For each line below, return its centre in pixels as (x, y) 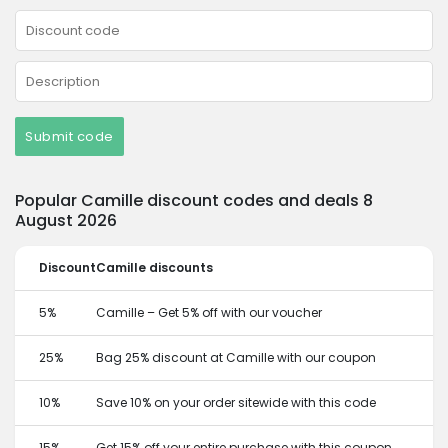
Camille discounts (154, 267)
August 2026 (66, 220)
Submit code (69, 136)
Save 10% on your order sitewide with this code (236, 402)
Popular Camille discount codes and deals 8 (194, 200)
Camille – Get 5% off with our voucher (209, 312)
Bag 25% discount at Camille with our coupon (236, 357)
